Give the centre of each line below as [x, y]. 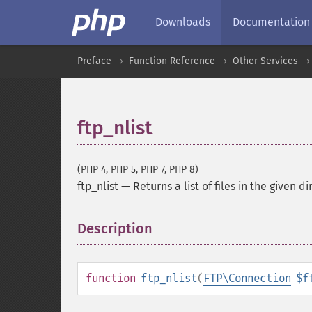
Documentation [271, 22]
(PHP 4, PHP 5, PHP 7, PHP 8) [138, 170]
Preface [94, 61]
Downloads [183, 22]
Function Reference [172, 61]
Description [115, 228]
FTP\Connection [247, 278]
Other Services [265, 61]
